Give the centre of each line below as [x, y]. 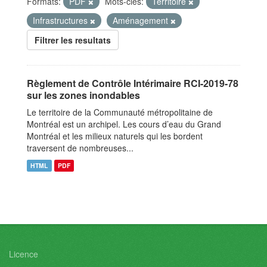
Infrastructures [61, 20]
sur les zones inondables [83, 95]
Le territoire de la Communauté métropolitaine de [120, 112]
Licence [24, 254]
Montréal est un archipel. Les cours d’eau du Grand [124, 124]
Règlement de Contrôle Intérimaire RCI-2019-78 [133, 83]
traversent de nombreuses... [80, 148]
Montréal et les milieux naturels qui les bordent [115, 136]
